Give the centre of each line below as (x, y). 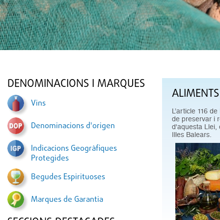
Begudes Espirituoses (68, 177)
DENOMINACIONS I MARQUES (76, 84)
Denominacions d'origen (73, 126)
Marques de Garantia (67, 200)
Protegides (50, 159)
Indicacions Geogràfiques (74, 149)
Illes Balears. (192, 135)
